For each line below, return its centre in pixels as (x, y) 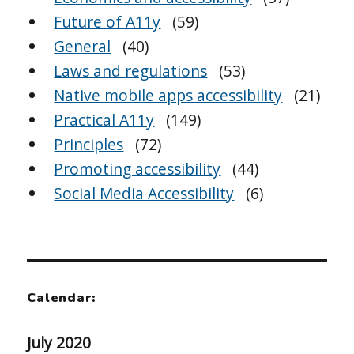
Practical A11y (104, 120)
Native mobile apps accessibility (168, 96)
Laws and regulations (131, 71)
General (83, 47)
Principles (89, 145)
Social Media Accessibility (144, 194)
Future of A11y (107, 22)
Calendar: (62, 298)
